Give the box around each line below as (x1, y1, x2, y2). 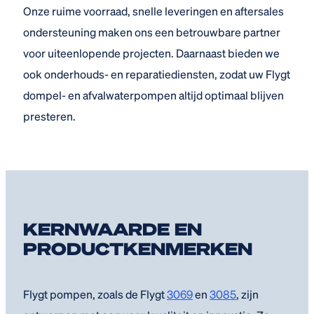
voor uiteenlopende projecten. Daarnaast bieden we (23, 46, 280, 61)
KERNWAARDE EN (23, 218, 202, 240)
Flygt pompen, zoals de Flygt (23, 287, 167, 302)
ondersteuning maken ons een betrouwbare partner (23, 25, 280, 40)
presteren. (23, 109, 76, 124)
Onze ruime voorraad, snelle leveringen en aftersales (23, 4, 284, 19)
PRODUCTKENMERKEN (23, 238, 252, 260)
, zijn (236, 287, 259, 302)
